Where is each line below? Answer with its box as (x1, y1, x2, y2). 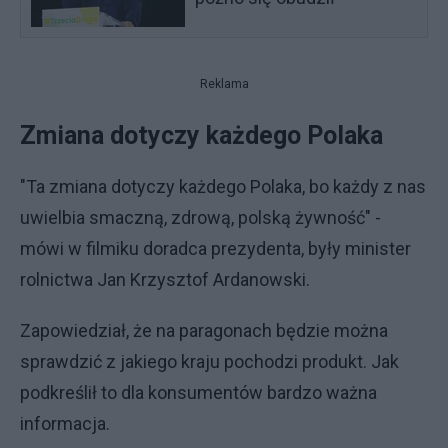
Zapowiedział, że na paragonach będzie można (20, 320, 388, 341)
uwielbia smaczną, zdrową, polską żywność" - (20, 207, 381, 228)
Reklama (199, 77, 249, 91)
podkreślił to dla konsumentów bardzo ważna (20, 382, 377, 403)
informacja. (20, 413, 110, 434)
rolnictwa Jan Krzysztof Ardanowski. (20, 269, 310, 290)
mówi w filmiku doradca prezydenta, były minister (20, 238, 411, 259)
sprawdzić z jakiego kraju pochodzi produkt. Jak (20, 351, 399, 372)
